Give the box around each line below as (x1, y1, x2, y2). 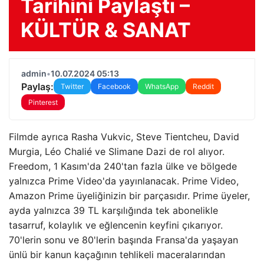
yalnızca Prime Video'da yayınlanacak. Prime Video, (9, 175, 239, 187)
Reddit (193, 82, 214, 91)
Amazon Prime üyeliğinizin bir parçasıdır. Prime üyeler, (9, 190, 250, 202)
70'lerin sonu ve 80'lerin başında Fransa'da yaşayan (9, 234, 238, 246)
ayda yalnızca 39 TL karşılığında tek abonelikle (9, 204, 218, 216)
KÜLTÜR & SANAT (21, 18, 191, 42)
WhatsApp (145, 82, 179, 91)
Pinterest (28, 98, 58, 107)
